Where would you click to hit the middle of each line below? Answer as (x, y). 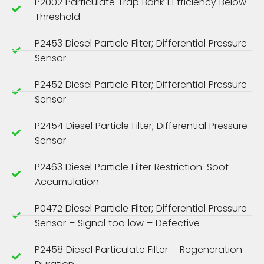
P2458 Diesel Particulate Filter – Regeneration (138, 249)
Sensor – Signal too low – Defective (117, 223)
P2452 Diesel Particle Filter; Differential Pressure (141, 84)
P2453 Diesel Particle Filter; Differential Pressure (141, 43)
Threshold (57, 16)
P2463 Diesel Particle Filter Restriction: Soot (131, 167)
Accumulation (67, 181)
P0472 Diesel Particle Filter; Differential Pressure (141, 208)
